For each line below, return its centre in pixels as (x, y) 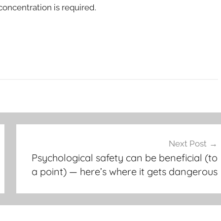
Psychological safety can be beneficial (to (124, 158)
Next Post (187, 144)
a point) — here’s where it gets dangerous (124, 171)
